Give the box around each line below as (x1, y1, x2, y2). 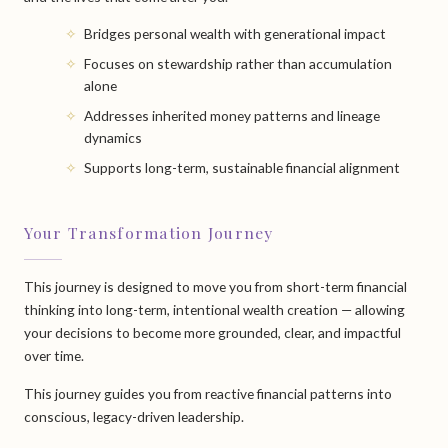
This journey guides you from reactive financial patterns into (23, 384, 392, 402)
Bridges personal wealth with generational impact (83, 24, 386, 42)
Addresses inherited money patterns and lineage (83, 107, 380, 124)
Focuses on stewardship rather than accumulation (83, 54, 392, 72)
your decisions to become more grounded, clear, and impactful (23, 323, 401, 341)
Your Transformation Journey (23, 221, 274, 243)
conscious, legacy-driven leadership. (23, 407, 244, 425)
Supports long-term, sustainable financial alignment (83, 159, 400, 177)
